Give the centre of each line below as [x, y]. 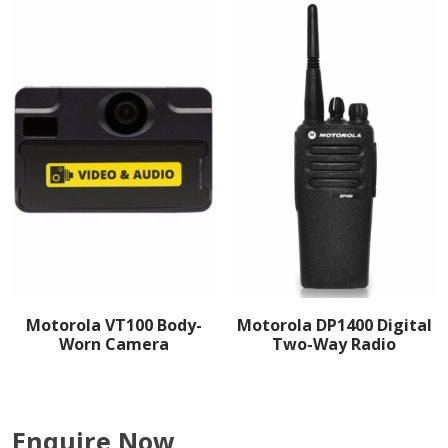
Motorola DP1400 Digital [334, 324]
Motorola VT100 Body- [113, 324]
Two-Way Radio [334, 343]
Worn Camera [113, 343]
